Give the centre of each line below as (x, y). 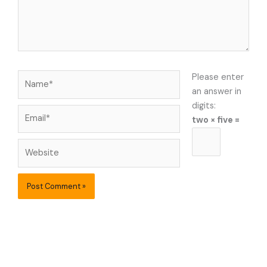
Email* (30, 111)
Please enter (218, 77)
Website (34, 145)
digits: (204, 105)
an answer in (216, 91)
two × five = (215, 120)
